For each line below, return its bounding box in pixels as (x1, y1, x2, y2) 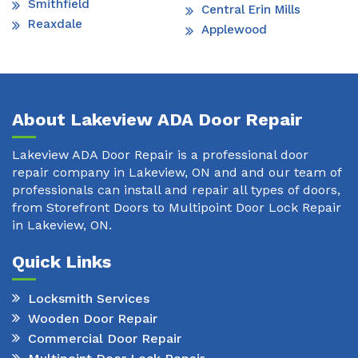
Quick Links (12, 252, 111, 272)
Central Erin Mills (201, 2, 300, 18)
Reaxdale (28, 17, 82, 32)
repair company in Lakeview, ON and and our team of (12, 165, 341, 181)
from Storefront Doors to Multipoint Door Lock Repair (12, 200, 341, 216)
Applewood (201, 22, 267, 38)
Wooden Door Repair (28, 310, 157, 326)
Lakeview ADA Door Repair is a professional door (12, 147, 308, 163)
